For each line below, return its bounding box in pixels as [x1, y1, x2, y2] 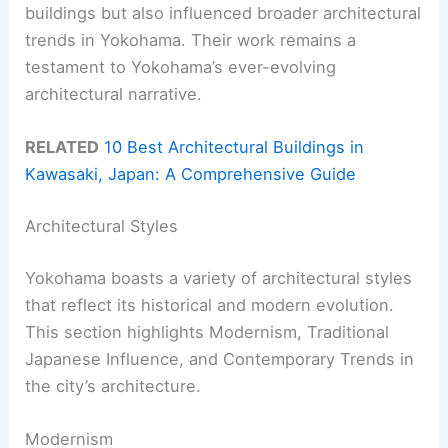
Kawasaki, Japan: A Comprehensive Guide [25, 164, 357, 185]
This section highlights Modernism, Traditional [25, 321, 390, 342]
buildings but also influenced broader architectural [25, 3, 422, 24]
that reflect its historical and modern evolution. [25, 294, 395, 315]
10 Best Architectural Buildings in [104, 137, 365, 158]
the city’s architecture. [25, 375, 202, 396]
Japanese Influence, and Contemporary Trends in [25, 348, 415, 369]
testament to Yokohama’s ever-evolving [25, 57, 337, 78]
